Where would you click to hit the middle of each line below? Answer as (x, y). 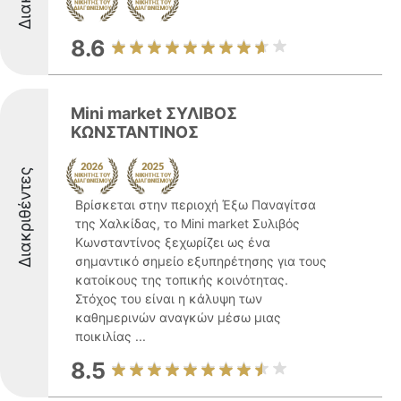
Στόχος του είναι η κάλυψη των (169, 299)
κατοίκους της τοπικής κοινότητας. (182, 280)
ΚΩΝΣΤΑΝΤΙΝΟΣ (135, 132)
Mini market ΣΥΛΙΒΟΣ (154, 113)
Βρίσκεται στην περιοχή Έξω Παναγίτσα (196, 205)
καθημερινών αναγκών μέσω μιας (178, 317)
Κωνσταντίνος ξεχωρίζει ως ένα (173, 242)
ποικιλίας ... (111, 336)
